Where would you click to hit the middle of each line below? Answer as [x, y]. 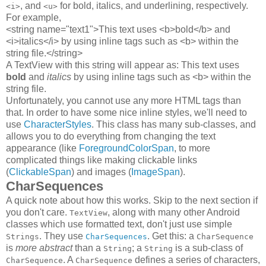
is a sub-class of [208, 248]
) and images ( [101, 172]
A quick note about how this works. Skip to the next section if [132, 200]
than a [88, 248]
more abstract [44, 248]
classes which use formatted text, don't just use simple [119, 224]
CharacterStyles [58, 124]
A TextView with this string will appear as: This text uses [123, 65]
